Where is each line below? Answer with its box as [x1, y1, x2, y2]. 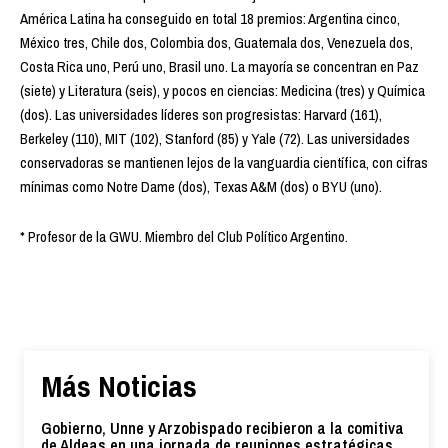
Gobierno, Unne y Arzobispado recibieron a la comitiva [41, 416, 404, 439]
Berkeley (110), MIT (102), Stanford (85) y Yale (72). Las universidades [20, 127, 410, 149]
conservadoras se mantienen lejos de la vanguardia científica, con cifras [20, 151, 428, 173]
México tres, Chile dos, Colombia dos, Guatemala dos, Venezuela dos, [20, 31, 413, 53]
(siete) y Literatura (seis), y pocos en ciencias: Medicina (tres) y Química [20, 79, 425, 101]
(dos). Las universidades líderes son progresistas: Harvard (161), [20, 103, 382, 125]
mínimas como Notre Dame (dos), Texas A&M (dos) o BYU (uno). [20, 175, 382, 197]
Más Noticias [41, 365, 197, 406]
